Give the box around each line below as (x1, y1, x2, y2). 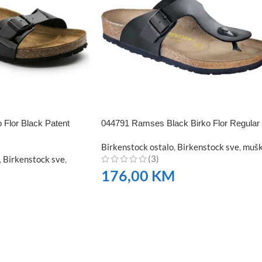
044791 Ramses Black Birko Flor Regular (101, 118, 260, 128)
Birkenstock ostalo (101, 141, 174, 152)
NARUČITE (108, 193, 146, 203)
